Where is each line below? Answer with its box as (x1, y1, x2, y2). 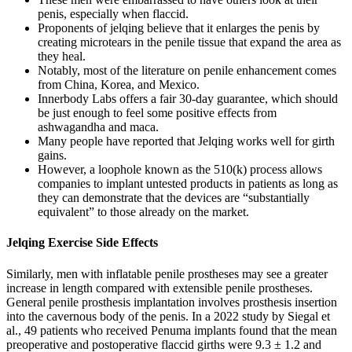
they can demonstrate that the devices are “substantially (38, 191, 310, 205)
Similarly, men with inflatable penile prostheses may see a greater (6, 266, 328, 280)
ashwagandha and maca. (38, 120, 159, 134)
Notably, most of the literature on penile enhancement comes (38, 64, 336, 78)
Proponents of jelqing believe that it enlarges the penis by (38, 21, 320, 35)
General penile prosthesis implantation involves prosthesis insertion (6, 295, 337, 309)
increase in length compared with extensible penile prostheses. (6, 280, 313, 295)
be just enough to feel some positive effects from (38, 106, 277, 120)
